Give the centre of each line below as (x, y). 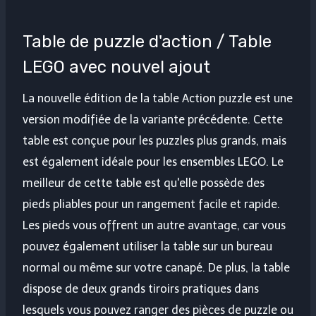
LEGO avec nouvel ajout (116, 67)
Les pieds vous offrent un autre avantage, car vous (154, 226)
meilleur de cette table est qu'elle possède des (144, 183)
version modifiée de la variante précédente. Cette (153, 120)
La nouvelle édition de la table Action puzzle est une (158, 99)
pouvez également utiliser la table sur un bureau (147, 247)
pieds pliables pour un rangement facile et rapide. (151, 205)
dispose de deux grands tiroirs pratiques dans (141, 289)
